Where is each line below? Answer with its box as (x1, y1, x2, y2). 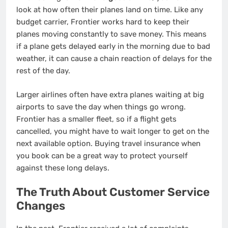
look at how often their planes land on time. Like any (16, 5, 203, 15)
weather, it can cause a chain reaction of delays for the (16, 54, 212, 64)
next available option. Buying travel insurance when (16, 138, 201, 148)
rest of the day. (16, 66, 70, 76)
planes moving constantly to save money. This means (16, 30, 207, 39)
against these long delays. (16, 163, 109, 173)
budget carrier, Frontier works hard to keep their (16, 17, 189, 27)
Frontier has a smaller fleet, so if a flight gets (16, 114, 177, 124)
